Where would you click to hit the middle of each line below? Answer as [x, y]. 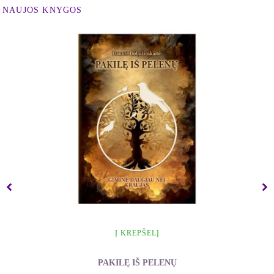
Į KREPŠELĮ [137, 233]
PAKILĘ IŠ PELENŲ [137, 262]
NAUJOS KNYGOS [43, 10]
